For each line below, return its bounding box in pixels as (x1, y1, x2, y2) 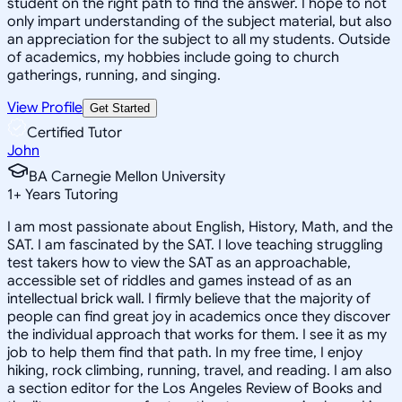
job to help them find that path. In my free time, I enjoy (7, 343, 363, 362)
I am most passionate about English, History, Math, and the (7, 217, 393, 236)
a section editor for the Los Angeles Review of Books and (7, 379, 382, 398)
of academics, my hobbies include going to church (7, 48, 339, 66)
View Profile (7, 98, 83, 117)
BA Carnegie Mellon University (29, 167, 225, 186)
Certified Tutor (27, 123, 122, 142)
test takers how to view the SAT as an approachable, (7, 253, 351, 272)
